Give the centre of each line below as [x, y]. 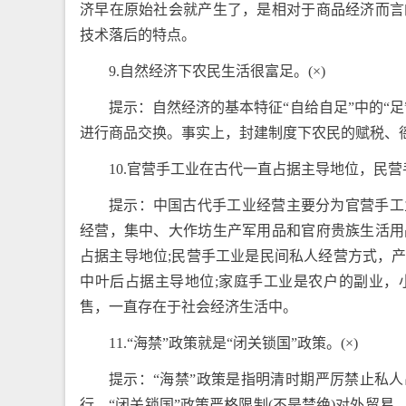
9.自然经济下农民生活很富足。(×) [217, 71]
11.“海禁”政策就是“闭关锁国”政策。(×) [233, 343]
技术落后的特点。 [138, 35]
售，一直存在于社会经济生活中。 [188, 307]
